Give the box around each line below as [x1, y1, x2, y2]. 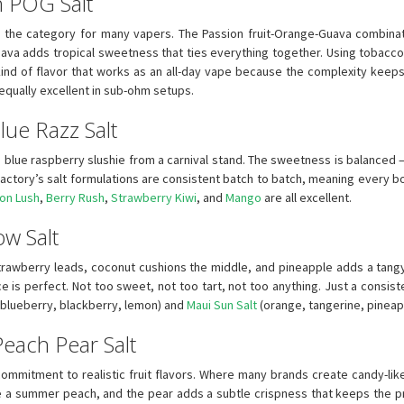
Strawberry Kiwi [111, 188, 197, 206]
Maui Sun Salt [187, 296, 257, 313]
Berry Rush [46, 188, 105, 206]
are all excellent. [262, 188, 352, 206]
